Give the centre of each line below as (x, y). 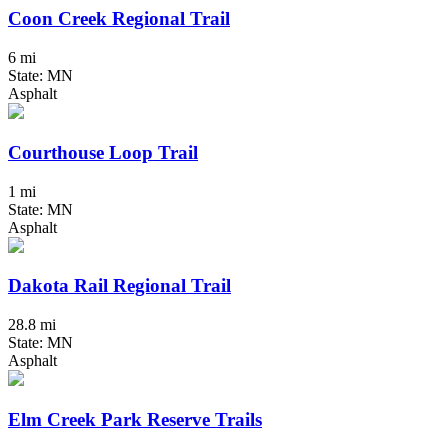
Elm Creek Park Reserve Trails (135, 419)
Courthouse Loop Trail (103, 152)
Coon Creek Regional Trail (119, 19)
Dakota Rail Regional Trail (119, 286)
